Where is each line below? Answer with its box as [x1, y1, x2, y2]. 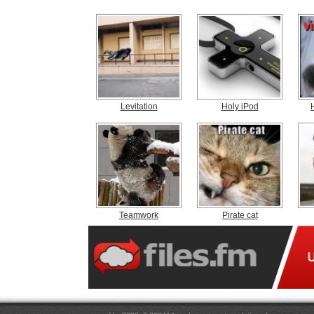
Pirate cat [221, 210, 258, 221]
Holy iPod [221, 102, 259, 112]
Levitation [120, 102, 158, 112]
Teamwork [119, 210, 158, 221]
